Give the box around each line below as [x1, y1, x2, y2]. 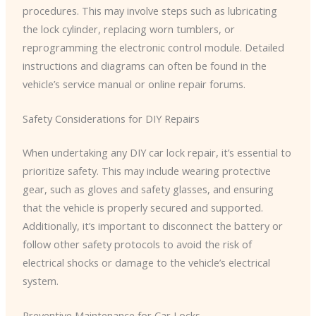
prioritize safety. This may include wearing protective [22, 164, 271, 178]
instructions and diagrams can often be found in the [22, 58, 267, 73]
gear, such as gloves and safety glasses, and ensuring [22, 182, 274, 197]
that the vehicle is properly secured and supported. [22, 200, 263, 215]
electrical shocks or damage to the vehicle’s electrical [22, 255, 270, 270]
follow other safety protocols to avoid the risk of [22, 237, 252, 252]
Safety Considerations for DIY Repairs [22, 111, 200, 126]
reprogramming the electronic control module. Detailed [22, 39, 284, 54]
